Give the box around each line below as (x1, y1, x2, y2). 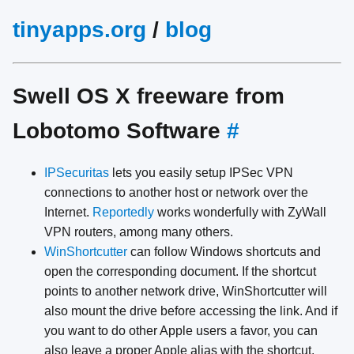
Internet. (44, 205, 92, 220)
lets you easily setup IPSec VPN (109, 166, 293, 180)
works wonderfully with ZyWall (154, 205, 326, 220)
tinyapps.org (13, 17, 146, 42)
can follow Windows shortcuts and (127, 245, 321, 259)
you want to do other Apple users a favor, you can (44, 324, 318, 338)
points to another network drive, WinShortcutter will (44, 284, 327, 299)
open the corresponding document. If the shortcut (44, 265, 316, 279)
